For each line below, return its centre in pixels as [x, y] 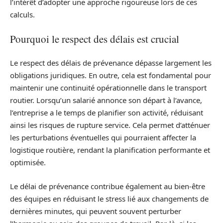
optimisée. [28, 162]
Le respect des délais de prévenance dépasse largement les [111, 63]
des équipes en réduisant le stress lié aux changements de [109, 198]
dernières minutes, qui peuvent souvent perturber [96, 211]
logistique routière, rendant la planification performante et [110, 150]
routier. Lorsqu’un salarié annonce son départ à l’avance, [106, 100]
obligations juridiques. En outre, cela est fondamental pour [111, 75]
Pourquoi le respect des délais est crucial [95, 39]
